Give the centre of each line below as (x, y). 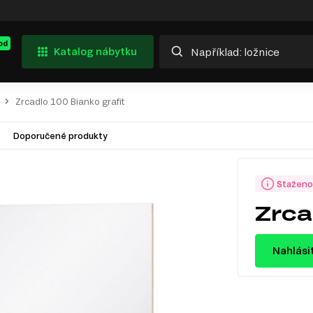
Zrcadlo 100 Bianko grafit (70, 101)
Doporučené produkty (60, 136)
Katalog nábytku (95, 51)
